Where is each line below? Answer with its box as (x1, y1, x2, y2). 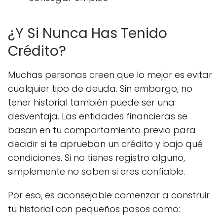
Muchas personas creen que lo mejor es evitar (8, 69, 212, 81)
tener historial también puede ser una (8, 96, 175, 109)
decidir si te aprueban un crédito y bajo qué (8, 138, 203, 150)
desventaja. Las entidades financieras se (8, 110, 187, 122)
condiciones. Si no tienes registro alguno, (8, 151, 185, 164)
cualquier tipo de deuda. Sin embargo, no (8, 82, 192, 95)
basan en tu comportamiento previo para (8, 124, 196, 136)
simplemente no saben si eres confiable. (8, 165, 185, 178)
